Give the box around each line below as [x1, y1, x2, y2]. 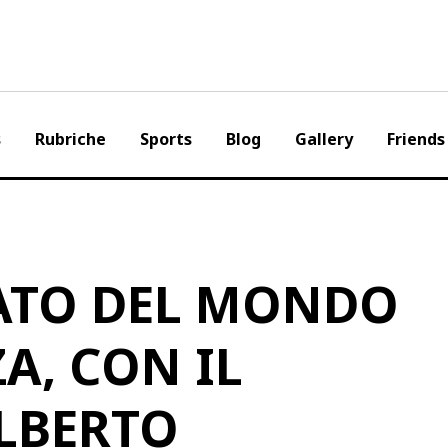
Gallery [294, 128, 353, 150]
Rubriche [34, 128, 106, 150]
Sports [139, 128, 192, 150]
